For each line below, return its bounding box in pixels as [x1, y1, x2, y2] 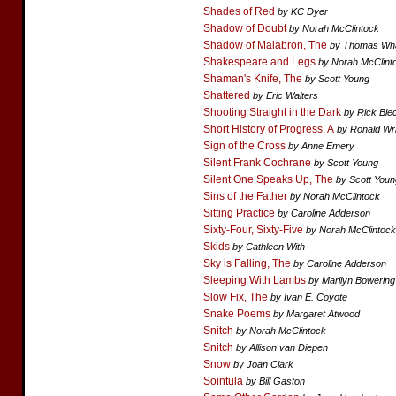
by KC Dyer [278, 6, 328, 17]
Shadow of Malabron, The [203, 39, 327, 51]
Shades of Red [203, 5, 275, 18]
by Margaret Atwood [273, 308, 360, 319]
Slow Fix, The [203, 291, 268, 303]
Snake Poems [203, 308, 270, 320]
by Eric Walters [253, 90, 318, 101]
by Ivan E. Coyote [270, 292, 347, 302]
